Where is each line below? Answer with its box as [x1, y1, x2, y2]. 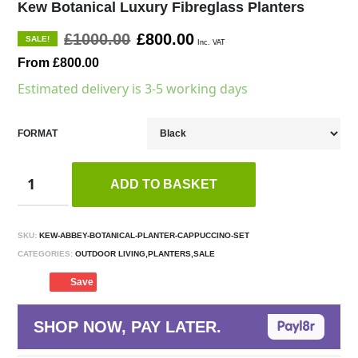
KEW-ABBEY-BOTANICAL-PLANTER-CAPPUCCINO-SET [37, 231, 250, 241]
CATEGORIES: [18, 249, 74, 259]
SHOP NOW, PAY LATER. [34, 318, 222, 336]
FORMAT [18, 128, 58, 140]
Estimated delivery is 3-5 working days [18, 80, 249, 98]
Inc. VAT [197, 38, 226, 47]
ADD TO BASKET [109, 177, 217, 192]
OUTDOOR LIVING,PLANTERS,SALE [73, 249, 216, 259]
